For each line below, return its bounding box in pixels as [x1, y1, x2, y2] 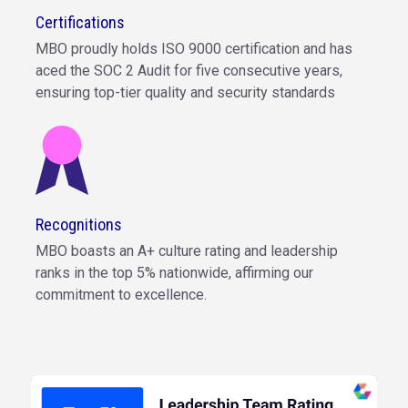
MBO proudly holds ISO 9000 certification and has [36, 40, 352, 58]
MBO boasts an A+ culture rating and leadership [36, 242, 338, 260]
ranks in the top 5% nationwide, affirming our [36, 264, 313, 282]
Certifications [36, 13, 125, 33]
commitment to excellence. [36, 286, 207, 304]
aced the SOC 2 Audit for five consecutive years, [36, 62, 342, 80]
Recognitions [36, 215, 122, 235]
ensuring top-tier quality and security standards [36, 84, 335, 102]
